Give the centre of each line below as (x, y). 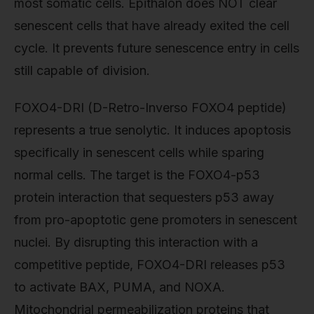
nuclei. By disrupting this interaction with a (136, 243)
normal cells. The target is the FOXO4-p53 (137, 175)
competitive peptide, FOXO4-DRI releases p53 (150, 265)
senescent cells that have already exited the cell (152, 25)
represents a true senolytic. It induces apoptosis (152, 130)
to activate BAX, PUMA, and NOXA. (120, 287)
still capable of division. (82, 70)
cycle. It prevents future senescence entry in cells (157, 48)
